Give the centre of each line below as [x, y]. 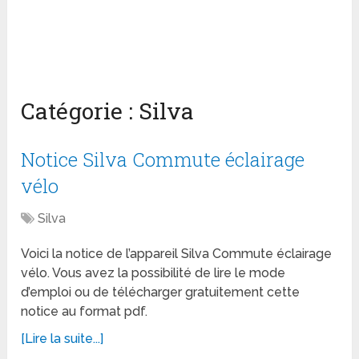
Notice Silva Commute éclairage [163, 160]
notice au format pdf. [85, 312]
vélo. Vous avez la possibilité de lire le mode [153, 273]
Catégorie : [80, 111]
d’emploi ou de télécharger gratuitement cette [161, 292]
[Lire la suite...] [63, 339]
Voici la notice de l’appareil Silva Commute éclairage [177, 254]
